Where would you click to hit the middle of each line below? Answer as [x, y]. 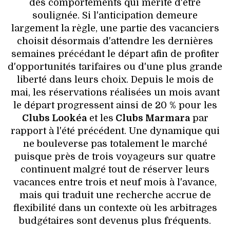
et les [100, 118]
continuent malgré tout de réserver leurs [115, 170]
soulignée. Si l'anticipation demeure [115, 16]
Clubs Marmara [151, 118]
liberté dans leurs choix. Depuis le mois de [115, 80]
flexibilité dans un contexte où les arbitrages [115, 208]
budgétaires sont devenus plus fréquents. [115, 221]
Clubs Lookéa [54, 118]
